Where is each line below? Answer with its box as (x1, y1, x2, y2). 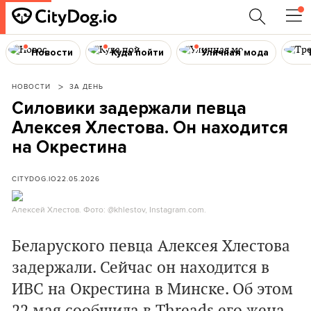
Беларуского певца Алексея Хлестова (12, 237, 290, 256)
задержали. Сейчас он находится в (12, 258, 269, 278)
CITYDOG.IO (12, 174, 57, 183)
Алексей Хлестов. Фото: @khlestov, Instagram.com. (12, 203, 206, 215)
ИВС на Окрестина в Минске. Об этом (12, 280, 293, 299)
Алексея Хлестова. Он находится (12, 117, 288, 138)
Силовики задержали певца (12, 98, 246, 119)
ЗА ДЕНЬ (69, 81, 103, 91)
